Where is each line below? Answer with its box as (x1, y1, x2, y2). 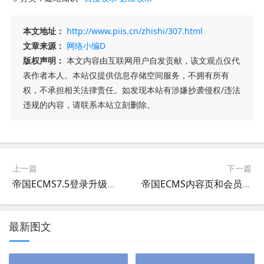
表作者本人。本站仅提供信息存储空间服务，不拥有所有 (22, 69, 229, 81)
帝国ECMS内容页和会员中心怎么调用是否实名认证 (242, 177, 250, 190)
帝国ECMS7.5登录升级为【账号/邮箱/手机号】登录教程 (107, 177, 115, 190)
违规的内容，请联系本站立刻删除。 (22, 98, 155, 110)
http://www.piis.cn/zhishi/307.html (66, 25, 203, 37)
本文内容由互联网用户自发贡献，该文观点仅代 (64, 54, 240, 66)
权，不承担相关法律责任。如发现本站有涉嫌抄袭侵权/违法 (22, 84, 240, 95)
